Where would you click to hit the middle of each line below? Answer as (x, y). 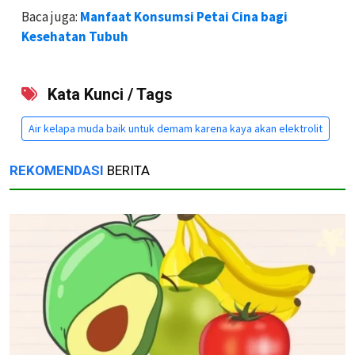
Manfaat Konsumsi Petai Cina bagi (184, 17)
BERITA (127, 171)
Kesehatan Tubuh (75, 37)
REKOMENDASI (57, 171)
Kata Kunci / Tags (108, 95)
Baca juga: (51, 17)
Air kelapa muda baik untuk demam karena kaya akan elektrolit (176, 129)
